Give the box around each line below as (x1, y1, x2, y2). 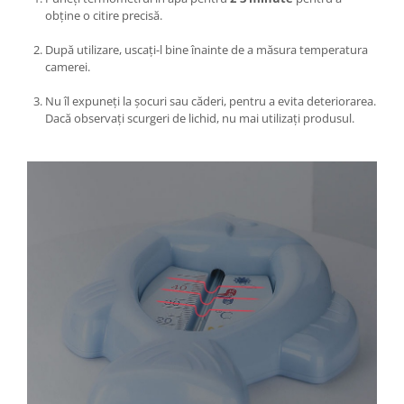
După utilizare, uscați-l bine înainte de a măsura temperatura (45, 41, 368, 58)
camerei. (45, 58, 90, 75)
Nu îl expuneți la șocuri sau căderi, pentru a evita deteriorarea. (45, 92, 376, 109)
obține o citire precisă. (45, 6, 162, 23)
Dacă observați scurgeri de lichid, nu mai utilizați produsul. (45, 109, 354, 126)
